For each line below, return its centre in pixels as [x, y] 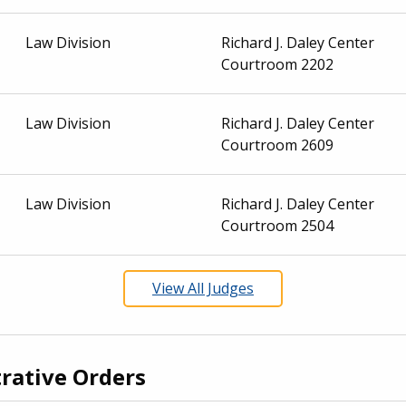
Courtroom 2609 [278, 145]
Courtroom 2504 [278, 225]
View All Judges [203, 288]
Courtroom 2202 [278, 64]
